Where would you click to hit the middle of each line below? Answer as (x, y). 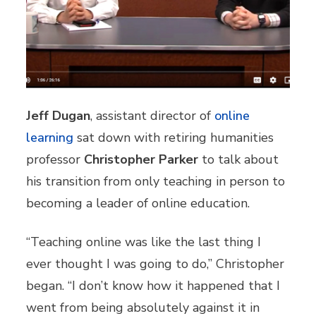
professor (54, 159)
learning (50, 137)
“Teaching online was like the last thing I (144, 242)
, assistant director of (153, 115)
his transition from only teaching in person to (156, 181)
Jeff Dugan (59, 115)
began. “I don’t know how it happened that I (153, 285)
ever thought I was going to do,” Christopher (156, 263)
